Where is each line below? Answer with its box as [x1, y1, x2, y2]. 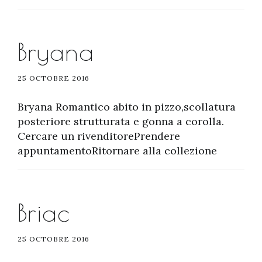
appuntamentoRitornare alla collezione [18, 144, 217, 157]
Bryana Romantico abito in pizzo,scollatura [18, 100, 236, 113]
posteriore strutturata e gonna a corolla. [18, 115, 224, 128]
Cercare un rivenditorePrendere [18, 129, 180, 143]
